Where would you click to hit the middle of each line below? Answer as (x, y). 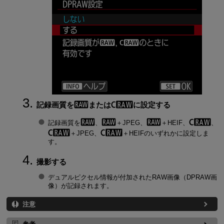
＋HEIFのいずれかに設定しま (165, 133)
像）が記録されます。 (80, 186)
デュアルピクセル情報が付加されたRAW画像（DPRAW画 (132, 177)
